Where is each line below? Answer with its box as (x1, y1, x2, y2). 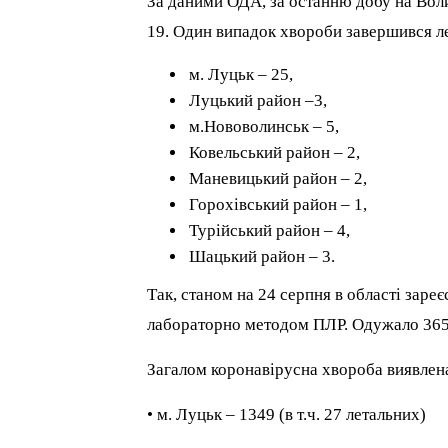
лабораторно (147, 315, 246, 335)
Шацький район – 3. (189, 247, 336, 267)
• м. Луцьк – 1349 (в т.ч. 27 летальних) (147, 405, 427, 425)
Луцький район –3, (189, 91, 328, 111)
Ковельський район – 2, (189, 143, 361, 163)
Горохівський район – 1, (189, 195, 368, 215)
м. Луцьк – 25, (189, 65, 294, 85)
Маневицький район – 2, (189, 169, 368, 189)
